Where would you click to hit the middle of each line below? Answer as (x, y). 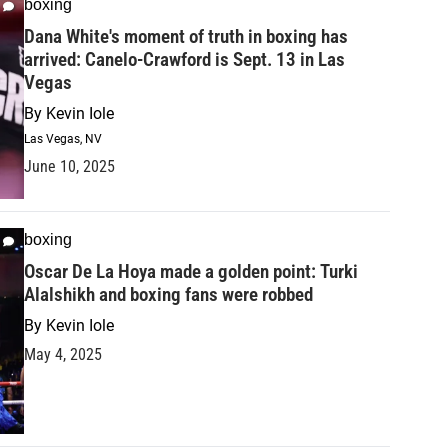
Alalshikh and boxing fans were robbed (168, 294)
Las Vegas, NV (63, 138)
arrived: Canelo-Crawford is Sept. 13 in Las (184, 59)
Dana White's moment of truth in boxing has (186, 36)
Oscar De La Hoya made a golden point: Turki (191, 271)
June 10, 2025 (69, 166)
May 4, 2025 (63, 354)
